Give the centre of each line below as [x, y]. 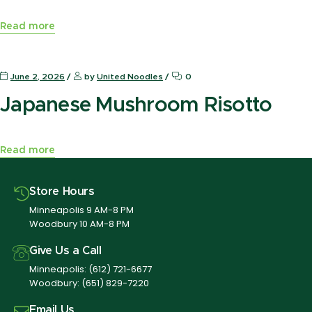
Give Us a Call [65, 250]
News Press [34, 42]
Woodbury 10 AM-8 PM [79, 224]
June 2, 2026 [38, 76]
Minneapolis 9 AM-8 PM [81, 210]
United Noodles [130, 76]
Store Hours [62, 191]
